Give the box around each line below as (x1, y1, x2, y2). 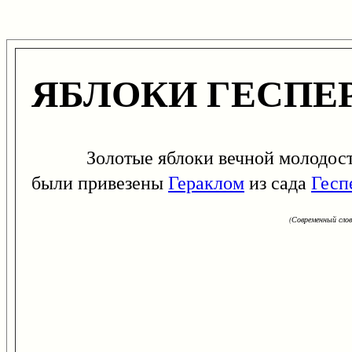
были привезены (31, 170, 168, 196)
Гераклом (168, 170, 244, 196)
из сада (244, 170, 311, 196)
